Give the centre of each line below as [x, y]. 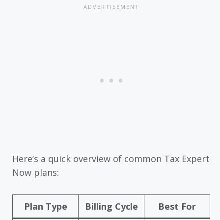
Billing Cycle [111, 206]
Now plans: [36, 173]
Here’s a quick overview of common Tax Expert [111, 159]
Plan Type [45, 206]
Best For [177, 206]
